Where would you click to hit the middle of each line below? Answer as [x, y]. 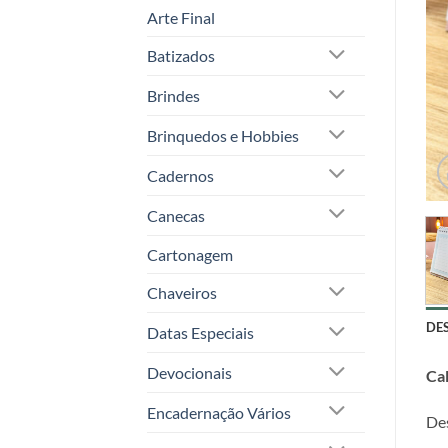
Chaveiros [182, 293]
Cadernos [180, 175]
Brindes [173, 96]
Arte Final [181, 17]
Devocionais [189, 372]
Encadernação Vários [219, 412]
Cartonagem [190, 254]
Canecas [176, 215]
